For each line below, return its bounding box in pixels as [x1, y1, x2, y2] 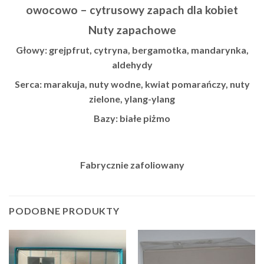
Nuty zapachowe [88, 22, 176, 37]
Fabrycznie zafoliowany [80, 159, 184, 171]
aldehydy [111, 59, 153, 71]
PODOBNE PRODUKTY [9, 204, 120, 216]
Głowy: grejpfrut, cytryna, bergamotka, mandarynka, [15, 44, 249, 56]
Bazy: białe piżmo [94, 113, 170, 124]
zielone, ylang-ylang [89, 93, 175, 105]
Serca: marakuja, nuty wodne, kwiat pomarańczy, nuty [14, 78, 250, 90]
